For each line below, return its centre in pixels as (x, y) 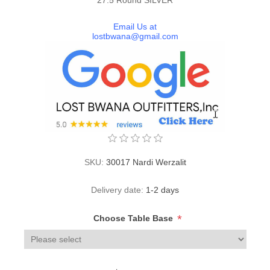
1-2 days (162, 190)
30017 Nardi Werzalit (146, 162)
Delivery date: (117, 190)
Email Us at (135, 26)
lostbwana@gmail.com (135, 36)
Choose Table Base (134, 218)
